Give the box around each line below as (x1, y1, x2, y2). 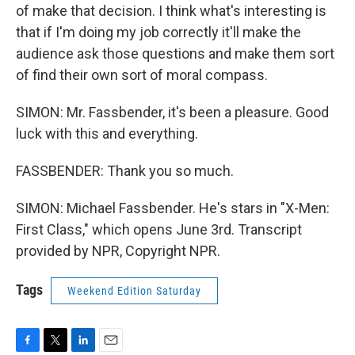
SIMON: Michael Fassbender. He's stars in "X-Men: (16, 200, 330, 216)
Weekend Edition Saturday (67, 284, 201, 297)
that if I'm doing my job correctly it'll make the (16, 24, 301, 40)
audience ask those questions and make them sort (16, 45, 334, 62)
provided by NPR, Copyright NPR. (16, 242, 220, 259)
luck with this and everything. (16, 125, 198, 142)
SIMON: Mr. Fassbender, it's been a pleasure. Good (16, 104, 329, 120)
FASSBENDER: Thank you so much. (16, 162, 234, 179)
